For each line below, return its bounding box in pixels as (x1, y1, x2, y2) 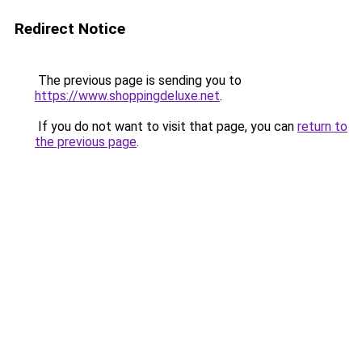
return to (297, 119, 347, 134)
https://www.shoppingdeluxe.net (35, 88, 220, 103)
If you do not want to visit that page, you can (35, 119, 297, 134)
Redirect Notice (15, 19, 125, 38)
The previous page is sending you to (35, 73, 242, 88)
